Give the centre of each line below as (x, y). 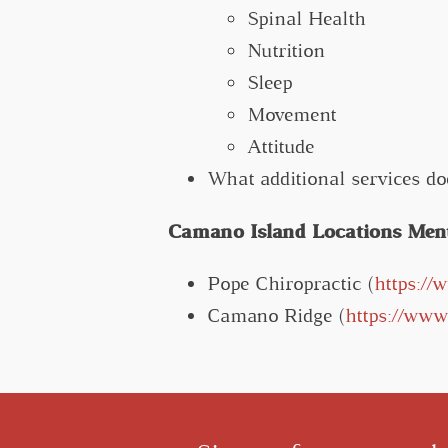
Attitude (281, 147)
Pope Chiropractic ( (291, 284)
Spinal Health (307, 19)
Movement (292, 115)
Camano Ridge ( (276, 316)
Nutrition (286, 51)
